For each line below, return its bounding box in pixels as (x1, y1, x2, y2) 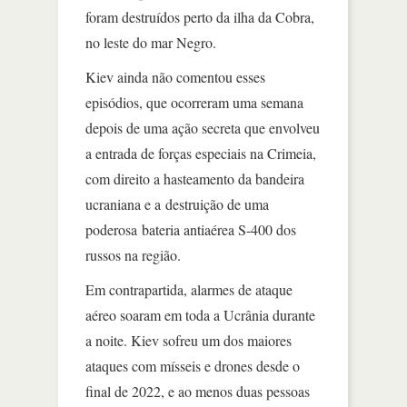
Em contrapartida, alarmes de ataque (85, 280, 293, 299)
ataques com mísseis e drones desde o (85, 356, 300, 375)
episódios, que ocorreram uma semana (85, 93, 303, 112)
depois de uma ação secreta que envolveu (85, 118, 320, 137)
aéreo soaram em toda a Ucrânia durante (85, 305, 315, 324)
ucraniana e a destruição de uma (85, 194, 269, 213)
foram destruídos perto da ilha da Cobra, (85, 7, 314, 26)
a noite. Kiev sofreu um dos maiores (85, 331, 292, 350)
